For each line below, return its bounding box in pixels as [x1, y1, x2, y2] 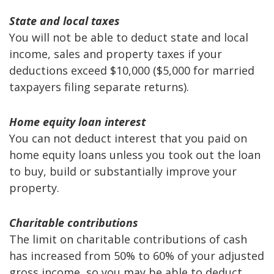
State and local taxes [9, 13, 120, 28]
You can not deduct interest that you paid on [9, 130, 247, 146]
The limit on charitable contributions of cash [9, 231, 247, 246]
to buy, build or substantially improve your [9, 163, 237, 179]
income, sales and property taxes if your [9, 46, 222, 61]
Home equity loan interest [9, 114, 146, 129]
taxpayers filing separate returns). [9, 79, 189, 94]
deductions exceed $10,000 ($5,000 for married [9, 62, 254, 78]
